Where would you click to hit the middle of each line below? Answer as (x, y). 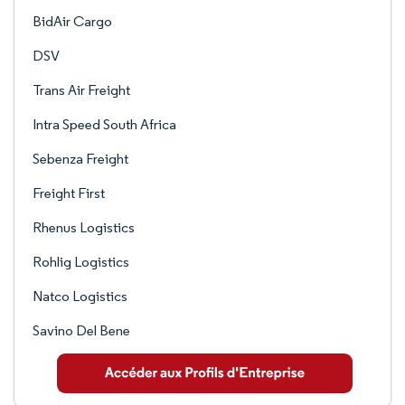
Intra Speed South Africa (104, 124)
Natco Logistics (80, 296)
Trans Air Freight (81, 90)
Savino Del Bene (81, 330)
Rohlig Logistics (81, 262)
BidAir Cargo (72, 21)
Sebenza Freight (80, 159)
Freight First (69, 193)
